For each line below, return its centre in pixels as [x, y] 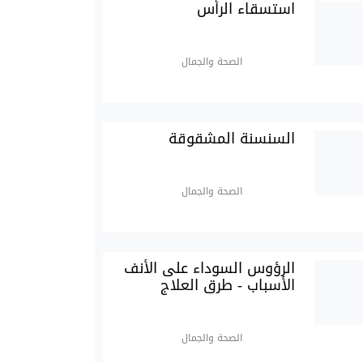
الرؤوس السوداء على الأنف [210, 269]
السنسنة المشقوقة [232, 139]
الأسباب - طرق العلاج [228, 286]
